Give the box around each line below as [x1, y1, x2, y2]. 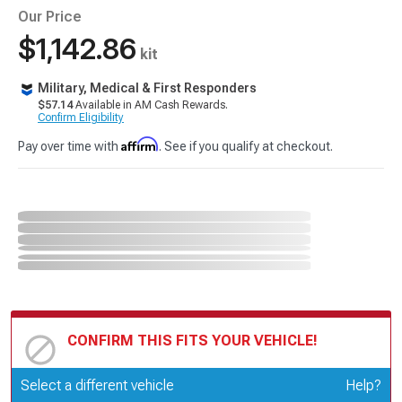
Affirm [121, 136, 159, 152]
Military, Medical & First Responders [38, 81, 257, 95]
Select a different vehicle [21, 376, 174, 394]
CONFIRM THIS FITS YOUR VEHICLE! [67, 331, 318, 349]
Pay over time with [18, 139, 121, 153]
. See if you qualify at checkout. [159, 139, 333, 153]
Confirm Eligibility [38, 111, 124, 124]
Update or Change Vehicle [67, 374, 232, 389]
